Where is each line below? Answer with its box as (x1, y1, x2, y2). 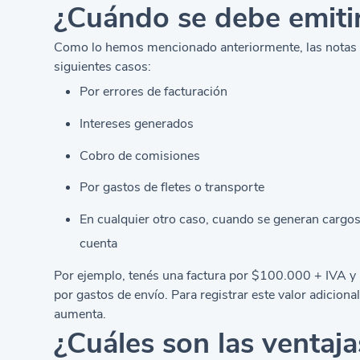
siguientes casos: (54, 57, 152, 76)
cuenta (80, 234, 118, 252)
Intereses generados (80, 114, 194, 133)
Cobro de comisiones (80, 146, 201, 165)
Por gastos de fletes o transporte (80, 178, 265, 197)
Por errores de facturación (80, 83, 228, 101)
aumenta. (54, 305, 107, 323)
